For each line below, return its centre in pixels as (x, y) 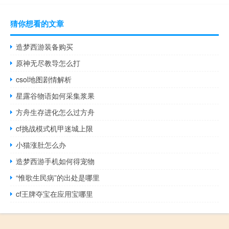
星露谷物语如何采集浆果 (55, 95)
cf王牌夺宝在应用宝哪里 (55, 193)
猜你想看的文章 (37, 23)
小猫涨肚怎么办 (41, 144)
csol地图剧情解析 (44, 79)
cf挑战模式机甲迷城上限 (55, 128)
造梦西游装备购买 (45, 46)
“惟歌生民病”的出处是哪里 (58, 177)
